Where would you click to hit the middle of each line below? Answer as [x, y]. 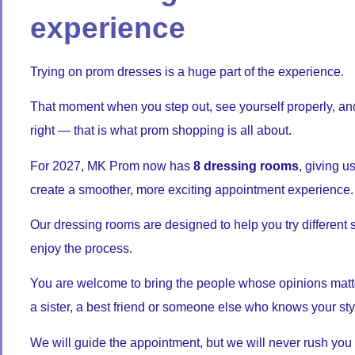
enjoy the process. [81, 248]
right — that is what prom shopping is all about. [161, 131]
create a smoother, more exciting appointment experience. [192, 189]
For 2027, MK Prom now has [112, 166]
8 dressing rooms [246, 166]
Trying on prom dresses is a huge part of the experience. [187, 71]
